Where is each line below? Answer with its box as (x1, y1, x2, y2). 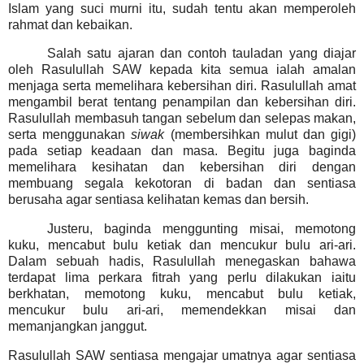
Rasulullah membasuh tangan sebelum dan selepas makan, (8, 111, 356, 126)
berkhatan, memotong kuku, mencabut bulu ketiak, (8, 287, 356, 301)
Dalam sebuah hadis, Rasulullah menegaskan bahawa (8, 254, 356, 269)
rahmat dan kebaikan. (8, 17, 132, 32)
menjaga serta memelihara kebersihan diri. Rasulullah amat (8, 79, 356, 93)
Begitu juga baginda (227, 144, 357, 158)
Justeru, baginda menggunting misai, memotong (47, 222, 356, 236)
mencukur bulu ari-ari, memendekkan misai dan (8, 303, 356, 318)
